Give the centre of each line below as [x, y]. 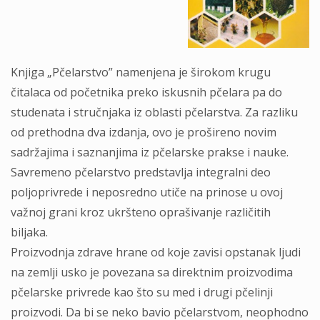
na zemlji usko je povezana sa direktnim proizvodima [152, 272]
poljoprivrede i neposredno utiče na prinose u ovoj [147, 192]
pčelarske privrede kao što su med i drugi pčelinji [142, 292]
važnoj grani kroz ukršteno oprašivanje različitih [141, 212]
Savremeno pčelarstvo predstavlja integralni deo [141, 172]
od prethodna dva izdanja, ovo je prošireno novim [144, 132]
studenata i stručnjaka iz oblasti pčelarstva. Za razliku [154, 112]
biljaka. [29, 232]
